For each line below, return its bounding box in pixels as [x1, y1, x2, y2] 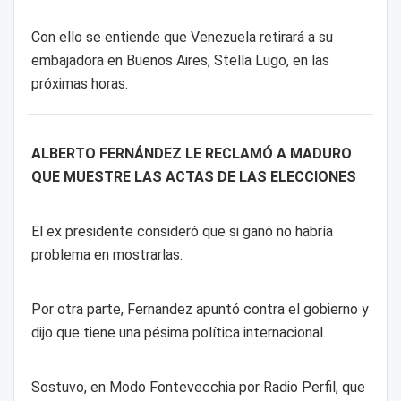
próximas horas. [30, 75, 128, 93]
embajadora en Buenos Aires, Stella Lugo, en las [30, 52, 329, 70]
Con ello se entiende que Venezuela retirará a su [30, 29, 333, 47]
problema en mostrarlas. [30, 246, 183, 264]
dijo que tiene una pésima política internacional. [30, 323, 326, 341]
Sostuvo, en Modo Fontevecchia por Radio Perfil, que [30, 378, 365, 396]
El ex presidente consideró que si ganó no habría [30, 223, 333, 241]
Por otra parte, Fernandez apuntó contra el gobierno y [30, 300, 369, 318]
